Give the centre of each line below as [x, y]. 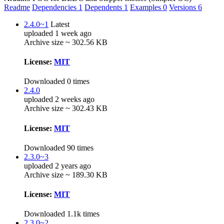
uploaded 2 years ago [57, 165]
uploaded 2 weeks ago [59, 99]
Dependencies [55, 7]
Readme [17, 7]
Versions [183, 7]
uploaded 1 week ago [58, 33]
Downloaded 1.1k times [62, 214]
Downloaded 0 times [57, 81]
